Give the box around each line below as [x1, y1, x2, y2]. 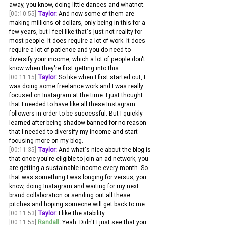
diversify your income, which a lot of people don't [9, 55, 147, 63]
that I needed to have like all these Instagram [9, 100, 137, 108]
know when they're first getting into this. [9, 64, 120, 72]
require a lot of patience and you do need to [9, 46, 132, 54]
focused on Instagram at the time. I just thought [9, 91, 144, 99]
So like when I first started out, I [57, 73, 147, 81]
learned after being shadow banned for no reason [9, 119, 148, 127]
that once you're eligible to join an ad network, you [9, 155, 150, 163]
